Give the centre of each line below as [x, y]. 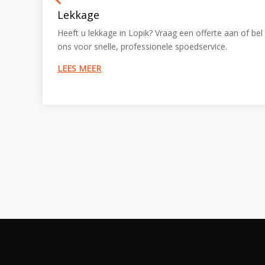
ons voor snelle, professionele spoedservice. [142, 47]
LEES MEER [79, 69]
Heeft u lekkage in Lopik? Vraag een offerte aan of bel [160, 33]
